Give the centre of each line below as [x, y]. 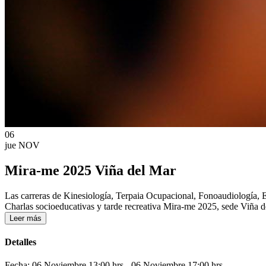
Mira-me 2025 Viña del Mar [91, 170]
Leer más [26, 218]
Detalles [20, 242]
